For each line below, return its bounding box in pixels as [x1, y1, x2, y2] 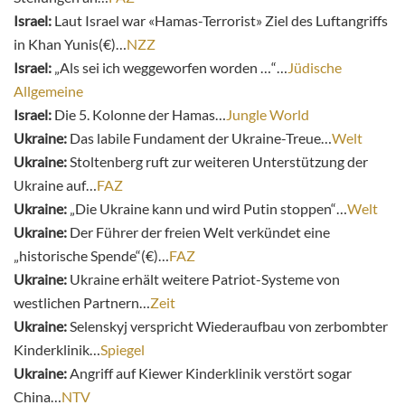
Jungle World [226, 105, 309, 123]
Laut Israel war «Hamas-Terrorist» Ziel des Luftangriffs [52, 11, 388, 29]
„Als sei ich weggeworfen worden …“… [52, 58, 287, 76]
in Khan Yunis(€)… [14, 34, 127, 52]
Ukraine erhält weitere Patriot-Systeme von [67, 269, 340, 287]
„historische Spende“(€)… [14, 246, 169, 264]
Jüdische [287, 58, 342, 76]
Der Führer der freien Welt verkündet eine [67, 222, 330, 240]
